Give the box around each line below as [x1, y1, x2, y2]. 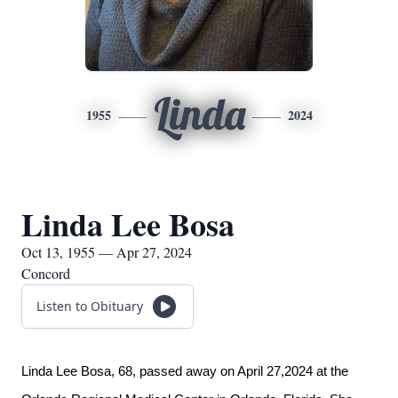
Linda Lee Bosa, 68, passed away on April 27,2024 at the [21, 364, 348, 378]
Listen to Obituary [36, 298, 143, 314]
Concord [21, 264, 70, 283]
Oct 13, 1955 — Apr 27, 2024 [21, 243, 192, 261]
